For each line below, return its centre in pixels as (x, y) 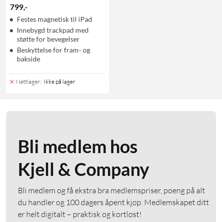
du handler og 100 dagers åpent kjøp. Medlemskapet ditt (113, 202)
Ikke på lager (59, 81)
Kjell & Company (83, 169)
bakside (28, 58)
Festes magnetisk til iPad (55, 19)
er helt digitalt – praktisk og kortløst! (80, 214)
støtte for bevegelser (48, 39)
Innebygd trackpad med (53, 30)
